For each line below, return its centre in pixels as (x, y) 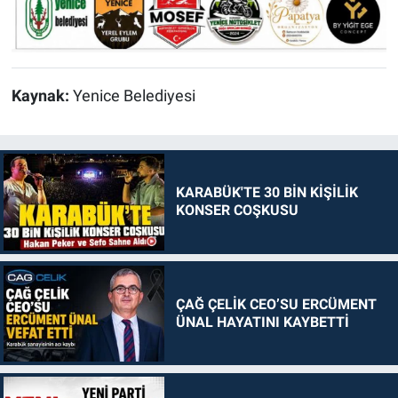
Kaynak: (42, 96)
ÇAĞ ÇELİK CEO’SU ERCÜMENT (276, 304)
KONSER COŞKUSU (237, 211)
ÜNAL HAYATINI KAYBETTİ (262, 322)
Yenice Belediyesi (134, 96)
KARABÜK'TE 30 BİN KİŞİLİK (267, 193)
